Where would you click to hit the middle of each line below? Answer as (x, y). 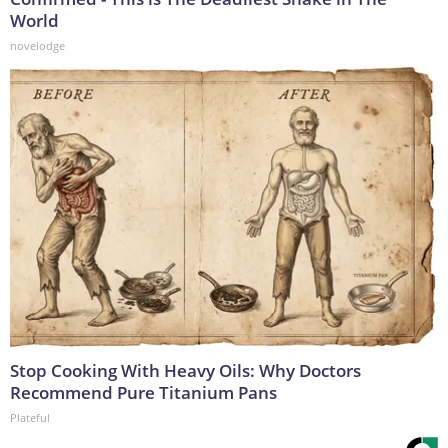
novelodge (37, 46)
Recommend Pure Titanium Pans (143, 393)
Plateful (30, 418)
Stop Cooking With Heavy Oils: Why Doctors (185, 371)
